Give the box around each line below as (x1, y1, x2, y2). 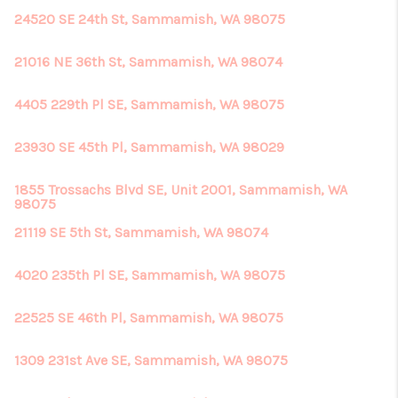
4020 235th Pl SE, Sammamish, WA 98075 (14, 267, 285, 283)
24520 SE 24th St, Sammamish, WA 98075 (14, 11, 285, 28)
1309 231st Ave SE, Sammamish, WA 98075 (14, 352, 288, 369)
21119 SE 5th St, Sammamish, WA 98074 (14, 224, 268, 241)
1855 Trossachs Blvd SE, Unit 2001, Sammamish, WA (14, 181, 347, 198)
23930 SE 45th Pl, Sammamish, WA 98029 (14, 139, 284, 155)
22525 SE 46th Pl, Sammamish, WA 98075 (14, 309, 283, 326)
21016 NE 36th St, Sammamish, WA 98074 (14, 53, 283, 70)
